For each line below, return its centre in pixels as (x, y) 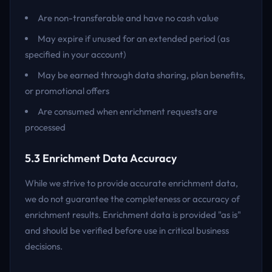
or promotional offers (67, 91)
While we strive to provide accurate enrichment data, (131, 183)
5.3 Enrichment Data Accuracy (101, 158)
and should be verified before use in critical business (127, 230)
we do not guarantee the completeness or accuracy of (132, 199)
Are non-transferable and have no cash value (128, 18)
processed (45, 127)
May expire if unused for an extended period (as (134, 39)
